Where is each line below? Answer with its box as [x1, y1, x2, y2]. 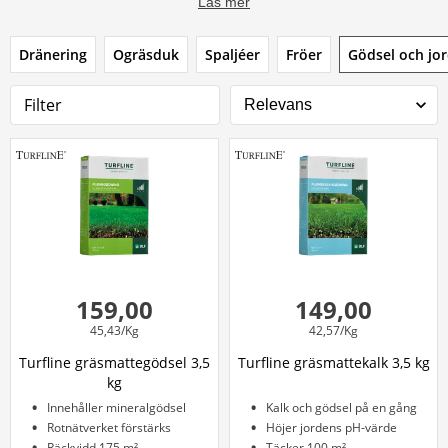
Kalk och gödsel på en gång [266, 399, 417, 416]
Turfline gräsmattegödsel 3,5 [19, 353, 210, 372]
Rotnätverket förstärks [47, 419, 171, 436]
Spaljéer [205, 45, 260, 64]
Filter [24, 94, 62, 116]
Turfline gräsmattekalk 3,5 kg [237, 353, 430, 372]
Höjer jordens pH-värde [266, 419, 397, 436]
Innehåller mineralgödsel [47, 399, 186, 416]
